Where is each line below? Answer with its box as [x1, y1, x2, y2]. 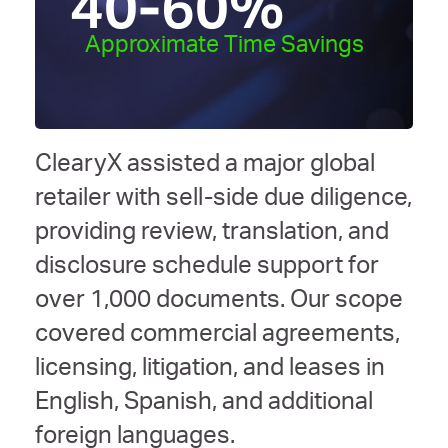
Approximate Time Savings [84, 36, 364, 60]
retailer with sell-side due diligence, [35, 188, 412, 213]
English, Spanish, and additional [35, 392, 373, 417]
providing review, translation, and [35, 222, 389, 247]
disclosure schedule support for [35, 256, 379, 281]
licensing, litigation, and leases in [35, 358, 385, 383]
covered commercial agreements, [35, 324, 400, 349]
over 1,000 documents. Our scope [35, 290, 403, 315]
